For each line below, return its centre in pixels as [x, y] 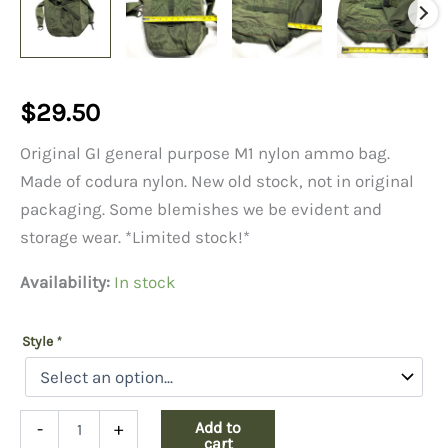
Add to [218, 427]
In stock [145, 281]
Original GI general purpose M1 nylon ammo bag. [205, 152]
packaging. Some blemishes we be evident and [201, 208]
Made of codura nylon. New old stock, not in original [217, 180]
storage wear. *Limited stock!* [135, 236]
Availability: [65, 281]
